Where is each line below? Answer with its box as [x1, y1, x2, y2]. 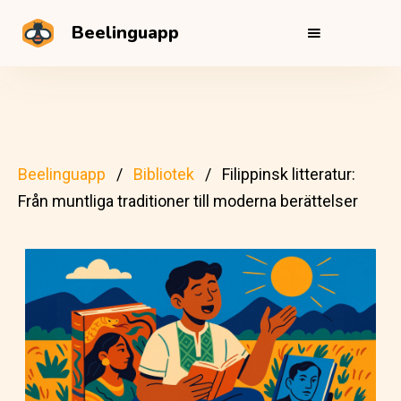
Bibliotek [133, 165, 194, 183]
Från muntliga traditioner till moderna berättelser [18, 192, 358, 210]
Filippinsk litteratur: [222, 165, 355, 183]
